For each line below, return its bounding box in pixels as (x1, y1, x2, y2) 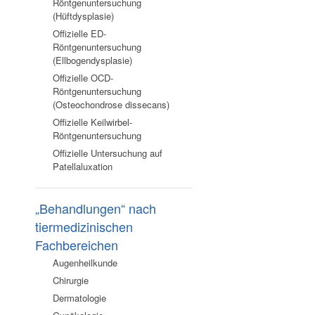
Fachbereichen (35, 236, 118, 254)
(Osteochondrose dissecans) (53, 98, 169, 111)
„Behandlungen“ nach (35, 199, 156, 217)
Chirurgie (53, 274, 89, 287)
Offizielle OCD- (53, 71, 113, 84)
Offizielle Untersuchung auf (53, 146, 162, 160)
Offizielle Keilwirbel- (53, 115, 132, 129)
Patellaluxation (53, 160, 112, 173)
